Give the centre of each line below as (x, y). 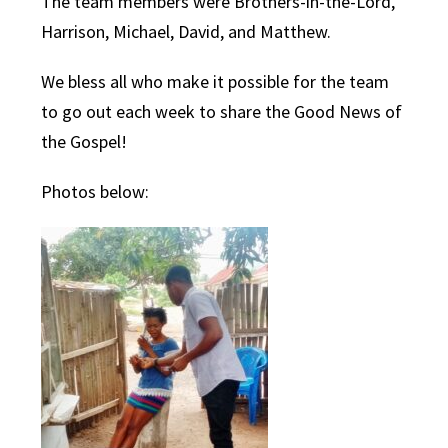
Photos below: (95, 192)
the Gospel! (84, 142)
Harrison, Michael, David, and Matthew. (186, 32)
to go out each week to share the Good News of (222, 112)
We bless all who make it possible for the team (215, 82)
